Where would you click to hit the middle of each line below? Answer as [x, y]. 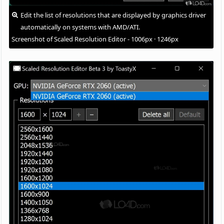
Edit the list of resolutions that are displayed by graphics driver [113, 15]
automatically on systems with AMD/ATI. [80, 27]
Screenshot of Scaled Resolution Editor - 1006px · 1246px [95, 39]
